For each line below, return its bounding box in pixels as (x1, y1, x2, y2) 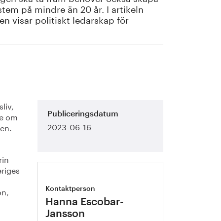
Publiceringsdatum (47, 110, 119, 118)
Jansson (45, 209, 85, 219)
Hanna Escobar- (45, 197, 124, 207)
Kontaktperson (45, 185, 96, 192)
